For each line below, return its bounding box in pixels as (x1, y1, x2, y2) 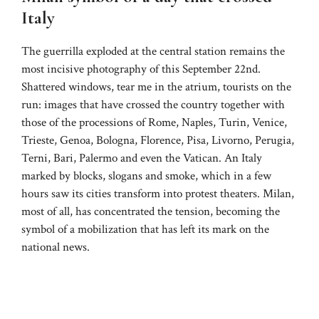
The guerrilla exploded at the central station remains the (21, 43, 285, 59)
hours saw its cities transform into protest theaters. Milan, (21, 185, 294, 202)
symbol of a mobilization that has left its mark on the (21, 221, 269, 237)
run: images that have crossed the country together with (21, 96, 285, 113)
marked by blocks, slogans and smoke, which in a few (21, 167, 271, 184)
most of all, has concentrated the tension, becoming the (21, 203, 280, 219)
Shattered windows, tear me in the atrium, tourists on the (21, 78, 291, 95)
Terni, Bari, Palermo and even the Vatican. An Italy (21, 150, 262, 166)
